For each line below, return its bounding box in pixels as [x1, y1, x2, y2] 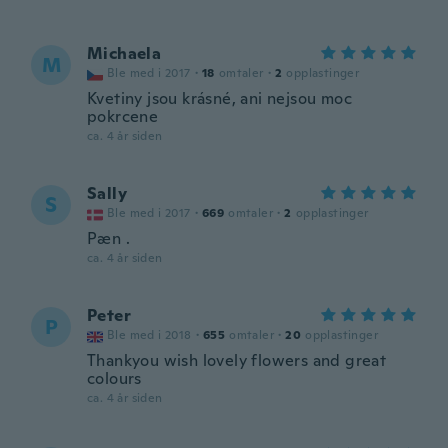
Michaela [87, 43, 162, 64]
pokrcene [87, 106, 159, 127]
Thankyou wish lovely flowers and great [87, 350, 387, 371]
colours [87, 368, 142, 389]
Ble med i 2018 [107, 327, 192, 343]
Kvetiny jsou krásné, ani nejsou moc [87, 88, 352, 109]
